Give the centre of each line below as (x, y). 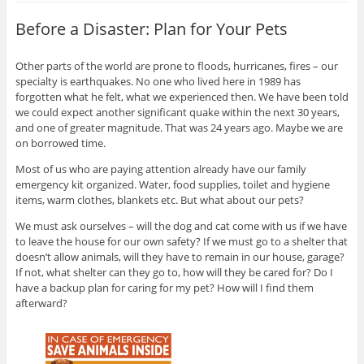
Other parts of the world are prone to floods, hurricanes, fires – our (176, 65)
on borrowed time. (60, 143)
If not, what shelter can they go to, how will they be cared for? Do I (174, 272)
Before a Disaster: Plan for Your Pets (151, 28)
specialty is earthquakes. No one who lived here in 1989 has (158, 81)
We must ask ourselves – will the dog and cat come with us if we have (181, 225)
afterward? (41, 303)
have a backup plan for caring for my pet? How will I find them (164, 287)
